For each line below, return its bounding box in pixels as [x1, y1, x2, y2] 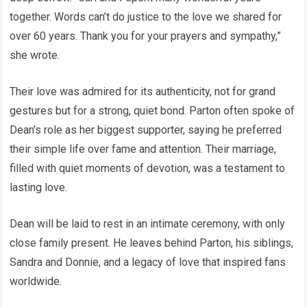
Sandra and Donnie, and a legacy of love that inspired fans [10, 255, 286, 269]
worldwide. [10, 274, 62, 288]
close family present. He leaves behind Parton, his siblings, [10, 236, 294, 249]
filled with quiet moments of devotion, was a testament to [10, 161, 286, 175]
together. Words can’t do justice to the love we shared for [10, 10, 282, 23]
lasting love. [10, 180, 68, 194]
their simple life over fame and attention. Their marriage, [10, 142, 277, 156]
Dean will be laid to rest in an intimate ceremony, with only [10, 217, 286, 230]
